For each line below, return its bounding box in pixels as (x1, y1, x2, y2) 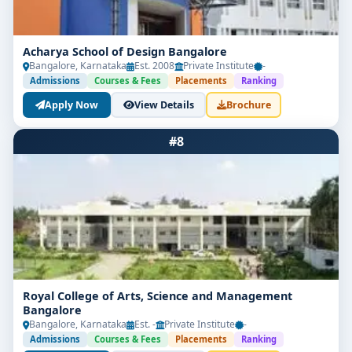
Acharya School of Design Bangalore (23, 44, 227, 59)
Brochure (225, 97, 271, 112)
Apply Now (45, 97, 98, 112)
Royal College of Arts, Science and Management (23, 288, 292, 303)
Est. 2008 (134, 59, 174, 72)
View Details (134, 97, 194, 112)
